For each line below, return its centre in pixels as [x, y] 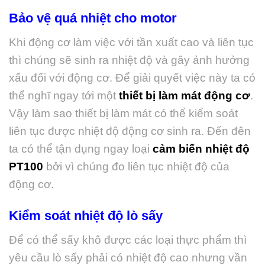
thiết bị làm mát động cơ [185, 96]
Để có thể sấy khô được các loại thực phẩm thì [128, 240]
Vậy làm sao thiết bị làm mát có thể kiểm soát [123, 114]
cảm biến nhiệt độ [201, 149]
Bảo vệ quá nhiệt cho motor [93, 18]
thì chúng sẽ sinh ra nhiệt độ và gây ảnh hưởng [129, 60]
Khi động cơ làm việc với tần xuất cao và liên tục [131, 43]
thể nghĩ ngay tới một [64, 96]
